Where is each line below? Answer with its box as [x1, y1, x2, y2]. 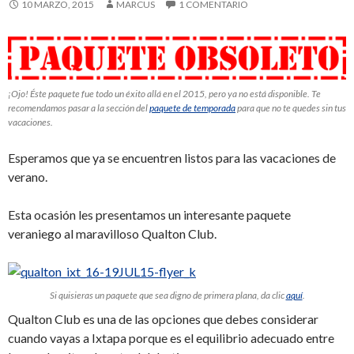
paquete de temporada [149, 101, 235, 114]
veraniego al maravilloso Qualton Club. [8, 225, 217, 241]
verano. [8, 168, 47, 184]
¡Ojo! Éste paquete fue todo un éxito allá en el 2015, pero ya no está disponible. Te [8, 87, 321, 100]
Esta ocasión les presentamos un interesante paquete [8, 206, 291, 222]
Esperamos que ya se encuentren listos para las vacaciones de [8, 149, 336, 165]
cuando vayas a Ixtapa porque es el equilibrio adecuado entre [8, 330, 334, 345]
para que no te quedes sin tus [235, 101, 346, 114]
